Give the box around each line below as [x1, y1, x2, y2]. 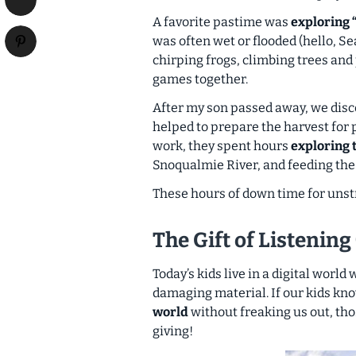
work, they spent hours [153, 137, 288, 153]
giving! [153, 323, 193, 339]
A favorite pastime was [153, 14, 288, 29]
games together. [153, 71, 248, 87]
